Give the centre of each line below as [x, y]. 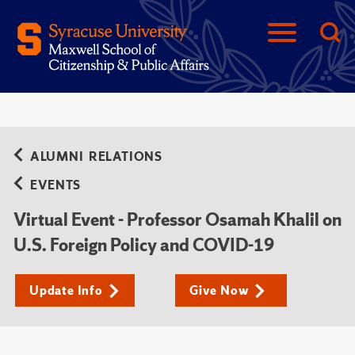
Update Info [66, 290]
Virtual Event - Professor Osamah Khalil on [177, 220]
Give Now [219, 290]
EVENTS [55, 185]
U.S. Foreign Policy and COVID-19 [144, 245]
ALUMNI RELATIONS [96, 157]
